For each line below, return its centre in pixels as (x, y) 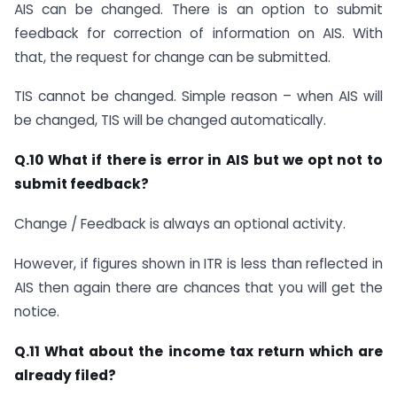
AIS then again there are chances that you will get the (198, 287)
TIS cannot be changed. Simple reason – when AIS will (198, 97)
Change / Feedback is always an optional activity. (180, 224)
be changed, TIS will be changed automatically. (170, 121)
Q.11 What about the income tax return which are (198, 351)
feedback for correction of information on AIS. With (198, 33)
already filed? (65, 375)
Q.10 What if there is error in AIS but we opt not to (198, 160)
